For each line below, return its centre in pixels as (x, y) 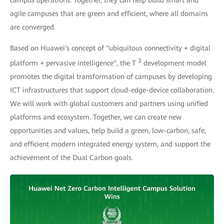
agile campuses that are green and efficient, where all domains (109, 14)
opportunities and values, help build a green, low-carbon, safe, (108, 131)
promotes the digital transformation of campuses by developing (111, 77)
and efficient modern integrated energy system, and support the (110, 144)
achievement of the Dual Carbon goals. (71, 158)
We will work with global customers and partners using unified (109, 104)
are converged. (33, 27)
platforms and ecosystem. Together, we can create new (96, 117)
